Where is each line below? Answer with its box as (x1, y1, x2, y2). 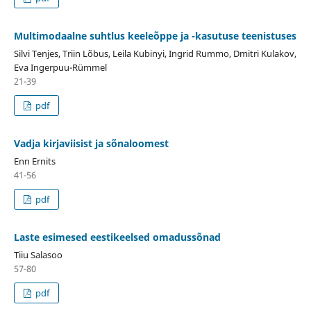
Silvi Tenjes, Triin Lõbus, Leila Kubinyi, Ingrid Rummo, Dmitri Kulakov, (13, 47, 296, 60)
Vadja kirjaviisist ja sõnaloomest (13, 136, 169, 150)
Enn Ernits (13, 154, 56, 167)
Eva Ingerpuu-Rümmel (13, 60, 107, 74)
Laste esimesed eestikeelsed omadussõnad (13, 230, 221, 244)
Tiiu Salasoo (13, 248, 62, 261)
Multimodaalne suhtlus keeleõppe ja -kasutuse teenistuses (13, 28, 296, 42)
